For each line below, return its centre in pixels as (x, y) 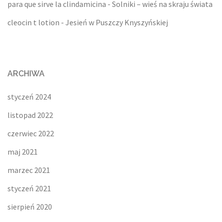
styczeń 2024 (29, 97)
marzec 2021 (29, 170)
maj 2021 (23, 152)
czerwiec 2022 (31, 134)
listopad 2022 (30, 115)
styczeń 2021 (29, 189)
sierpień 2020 (30, 207)
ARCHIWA (26, 74)
